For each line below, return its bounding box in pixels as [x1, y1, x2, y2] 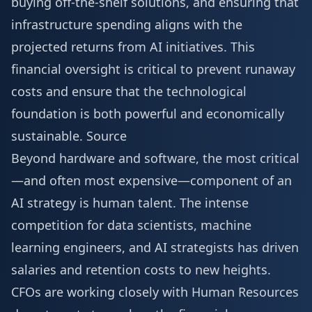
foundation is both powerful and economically [11, 105, 284, 122]
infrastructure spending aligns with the [11, 16, 242, 33]
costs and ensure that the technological [11, 83, 247, 100]
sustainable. [11, 127, 86, 144]
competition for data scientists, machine [11, 217, 251, 233]
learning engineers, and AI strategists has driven [11, 239, 299, 256]
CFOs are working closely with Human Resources [11, 283, 299, 300]
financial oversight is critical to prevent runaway [11, 61, 295, 77]
